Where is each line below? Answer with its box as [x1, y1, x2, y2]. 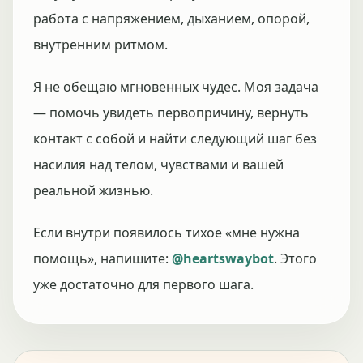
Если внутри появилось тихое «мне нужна [33, 224, 300, 241]
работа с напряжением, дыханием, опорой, [33, 10, 310, 28]
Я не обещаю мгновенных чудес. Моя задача [33, 78, 318, 96]
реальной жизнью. [33, 181, 153, 199]
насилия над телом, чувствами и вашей [33, 156, 284, 173]
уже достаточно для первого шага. [33, 275, 254, 293]
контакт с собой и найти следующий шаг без [33, 130, 317, 147]
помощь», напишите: [33, 250, 172, 267]
